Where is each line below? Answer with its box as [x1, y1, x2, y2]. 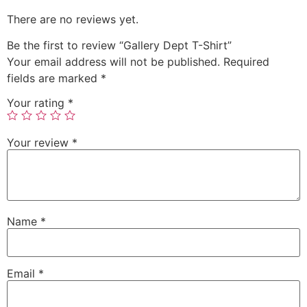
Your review [7, 135, 72, 149]
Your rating [7, 95, 68, 110]
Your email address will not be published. [7, 55, 220, 69]
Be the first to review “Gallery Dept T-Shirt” [7, 38, 232, 53]
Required [223, 55, 269, 69]
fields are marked [7, 71, 101, 86]
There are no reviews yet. [7, 12, 138, 26]
